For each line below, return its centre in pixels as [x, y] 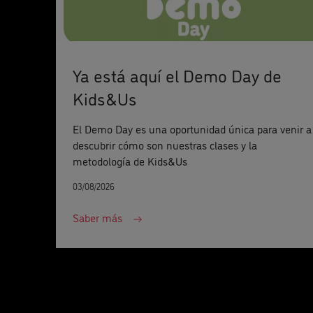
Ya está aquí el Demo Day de [177, 75]
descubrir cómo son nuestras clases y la [165, 145]
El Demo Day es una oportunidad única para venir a [192, 129]
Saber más [97, 218]
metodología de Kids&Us [130, 161]
